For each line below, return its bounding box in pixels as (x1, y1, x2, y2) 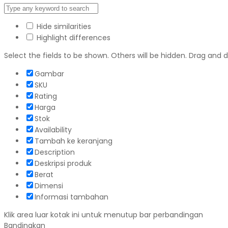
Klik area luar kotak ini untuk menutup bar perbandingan (4, 210, 203, 220)
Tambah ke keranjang (35, 136, 112, 147)
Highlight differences (35, 33, 110, 43)
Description (35, 147, 75, 158)
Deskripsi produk (35, 158, 92, 169)
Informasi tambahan (35, 192, 108, 203)
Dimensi (35, 181, 63, 191)
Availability (35, 125, 72, 135)
